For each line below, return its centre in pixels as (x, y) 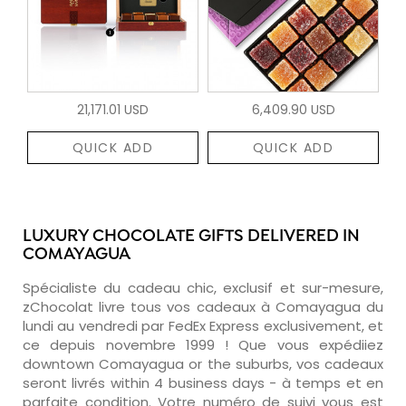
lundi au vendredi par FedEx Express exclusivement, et (203, 325)
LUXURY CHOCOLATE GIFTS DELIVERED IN (191, 237)
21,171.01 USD (113, 109)
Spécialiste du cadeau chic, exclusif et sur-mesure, (203, 287)
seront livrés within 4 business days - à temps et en (203, 382)
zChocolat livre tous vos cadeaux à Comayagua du (203, 306)
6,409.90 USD (293, 109)
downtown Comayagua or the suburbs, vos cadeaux (203, 363)
